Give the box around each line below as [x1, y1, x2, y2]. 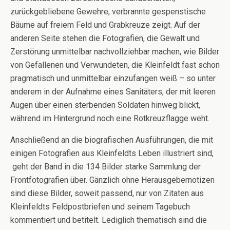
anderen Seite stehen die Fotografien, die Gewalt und [10, 33, 200, 43]
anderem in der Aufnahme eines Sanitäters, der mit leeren [10, 86, 216, 97]
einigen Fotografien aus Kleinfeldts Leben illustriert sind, [10, 148, 214, 158]
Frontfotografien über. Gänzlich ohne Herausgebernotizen [10, 175, 215, 185]
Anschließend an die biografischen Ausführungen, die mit [10, 135, 213, 145]
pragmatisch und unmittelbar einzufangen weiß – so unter [10, 73, 216, 83]
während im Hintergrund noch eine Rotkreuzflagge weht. [10, 113, 209, 123]
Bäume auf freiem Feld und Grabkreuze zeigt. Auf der [10, 20, 200, 30]
